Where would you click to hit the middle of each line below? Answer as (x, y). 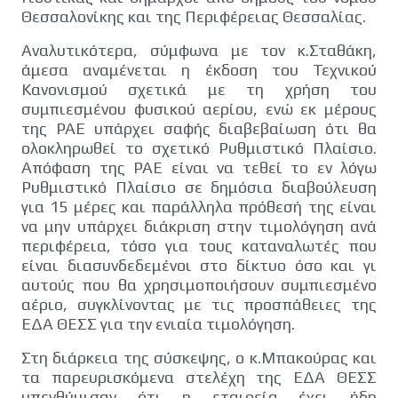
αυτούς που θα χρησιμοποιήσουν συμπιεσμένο (199, 284)
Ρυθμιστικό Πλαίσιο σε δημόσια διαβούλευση (199, 187)
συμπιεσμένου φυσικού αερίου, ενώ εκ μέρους (199, 108)
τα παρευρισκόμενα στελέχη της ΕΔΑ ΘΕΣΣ (199, 377)
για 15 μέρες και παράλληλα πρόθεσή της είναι (199, 206)
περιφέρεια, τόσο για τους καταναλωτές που (199, 245)
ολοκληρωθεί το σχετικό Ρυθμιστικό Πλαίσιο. (199, 147)
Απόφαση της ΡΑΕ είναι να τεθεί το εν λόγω (199, 167)
